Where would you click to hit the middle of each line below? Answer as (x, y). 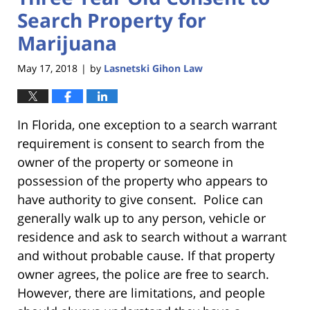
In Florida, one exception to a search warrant (147, 125)
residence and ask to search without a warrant (152, 237)
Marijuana (67, 43)
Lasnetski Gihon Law (153, 69)
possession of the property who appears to (143, 181)
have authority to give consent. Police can (140, 200)
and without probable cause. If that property (146, 256)
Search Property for (112, 20)
